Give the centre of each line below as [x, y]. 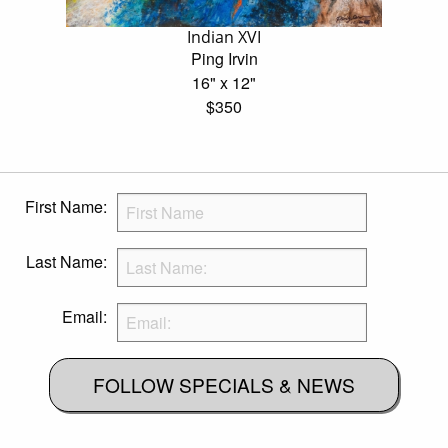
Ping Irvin [224, 59]
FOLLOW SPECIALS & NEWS [224, 385]
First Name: [66, 207]
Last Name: [66, 262]
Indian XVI [224, 37]
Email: [84, 317]
